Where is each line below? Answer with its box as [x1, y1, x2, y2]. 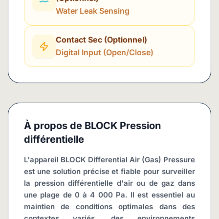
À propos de [24, 120, 82, 131]
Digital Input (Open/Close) [56, 47, 153, 57]
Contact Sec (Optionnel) [56, 35, 147, 44]
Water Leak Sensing [56, 6, 130, 16]
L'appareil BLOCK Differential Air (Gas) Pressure [24, 155, 195, 164]
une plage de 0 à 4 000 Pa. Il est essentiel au [24, 190, 195, 199]
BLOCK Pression [85, 120, 161, 131]
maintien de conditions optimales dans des [24, 202, 195, 211]
